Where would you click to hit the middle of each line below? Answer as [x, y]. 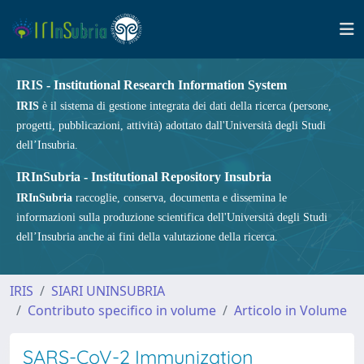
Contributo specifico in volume [122, 310]
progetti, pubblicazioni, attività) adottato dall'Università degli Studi [171, 126]
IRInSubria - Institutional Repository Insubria [144, 177]
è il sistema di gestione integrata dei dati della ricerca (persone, [185, 106]
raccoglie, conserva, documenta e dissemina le [180, 198]
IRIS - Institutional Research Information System [152, 85]
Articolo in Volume [290, 310]
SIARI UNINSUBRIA [108, 291]
